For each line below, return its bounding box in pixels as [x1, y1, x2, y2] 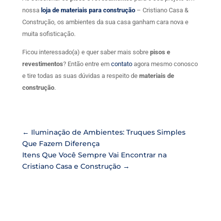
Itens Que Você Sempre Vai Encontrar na [22, 150, 167, 160]
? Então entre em [63, 60, 111, 68]
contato [110, 60, 132, 68]
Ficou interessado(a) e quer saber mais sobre [22, 48, 150, 56]
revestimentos [22, 60, 63, 68]
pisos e [149, 48, 170, 56]
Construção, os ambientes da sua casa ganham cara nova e [22, 18, 188, 26]
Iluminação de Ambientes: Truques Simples [31, 128, 185, 137]
